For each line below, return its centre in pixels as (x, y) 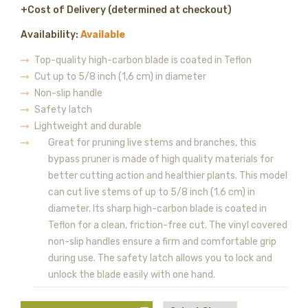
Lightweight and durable (88, 126)
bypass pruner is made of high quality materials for (161, 159)
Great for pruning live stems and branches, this (152, 143)
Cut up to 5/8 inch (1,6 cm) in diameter (120, 77)
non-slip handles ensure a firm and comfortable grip (162, 242)
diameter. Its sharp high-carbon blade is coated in (157, 209)
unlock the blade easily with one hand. (132, 275)
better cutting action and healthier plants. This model (168, 176)
